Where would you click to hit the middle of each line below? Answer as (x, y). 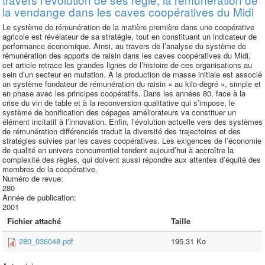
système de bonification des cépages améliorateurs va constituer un (119, 112)
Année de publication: (41, 197)
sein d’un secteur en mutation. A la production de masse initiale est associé (132, 74)
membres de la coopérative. (50, 169)
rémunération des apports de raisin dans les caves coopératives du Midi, (127, 55)
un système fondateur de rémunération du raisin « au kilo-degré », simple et (132, 84)
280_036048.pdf (46, 241)
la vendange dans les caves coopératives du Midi (128, 12)
